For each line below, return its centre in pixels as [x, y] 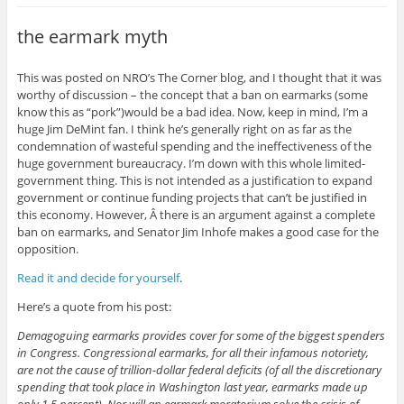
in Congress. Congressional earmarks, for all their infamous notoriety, [193, 352]
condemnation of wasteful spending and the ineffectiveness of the [194, 146]
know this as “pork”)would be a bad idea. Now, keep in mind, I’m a [192, 111]
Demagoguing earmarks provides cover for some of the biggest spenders [201, 335]
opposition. [47, 248]
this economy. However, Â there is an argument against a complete [196, 214]
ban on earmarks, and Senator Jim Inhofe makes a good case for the [197, 231]
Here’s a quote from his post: [94, 306]
